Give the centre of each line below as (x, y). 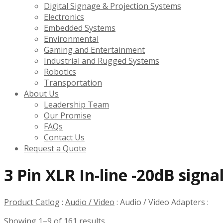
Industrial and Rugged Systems (102, 60)
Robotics (60, 71)
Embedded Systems (80, 28)
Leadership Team (76, 104)
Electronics (64, 17)
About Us (41, 93)
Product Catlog (32, 202)
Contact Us (64, 137)
